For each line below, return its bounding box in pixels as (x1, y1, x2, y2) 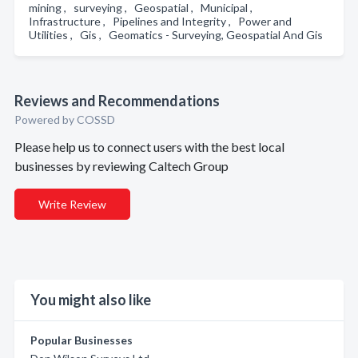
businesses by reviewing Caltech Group (14, 158, 229, 173)
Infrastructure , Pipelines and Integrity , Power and (29, 14, 292, 28)
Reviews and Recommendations (14, 92, 220, 109)
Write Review (38, 197, 106, 211)
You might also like (30, 291, 151, 308)
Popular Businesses (30, 333, 133, 347)
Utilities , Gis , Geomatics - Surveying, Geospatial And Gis (29, 28, 328, 42)
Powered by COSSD (14, 113, 115, 126)
